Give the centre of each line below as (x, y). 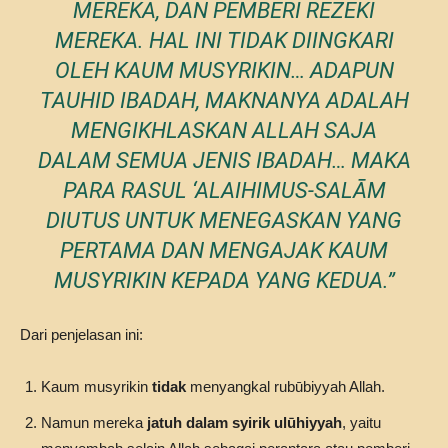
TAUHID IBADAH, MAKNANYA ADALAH (224, 100)
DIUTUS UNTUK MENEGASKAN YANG (224, 220)
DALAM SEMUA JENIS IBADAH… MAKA (224, 160)
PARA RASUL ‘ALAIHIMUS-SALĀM (224, 190)
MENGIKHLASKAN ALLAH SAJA (224, 130)
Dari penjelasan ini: (81, 334)
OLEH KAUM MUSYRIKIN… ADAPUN (224, 70)
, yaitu (361, 422)
